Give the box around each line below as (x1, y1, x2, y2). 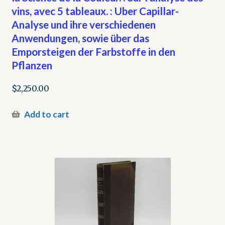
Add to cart (24, 109, 69, 120)
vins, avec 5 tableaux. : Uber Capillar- (11, 4, 179, 17)
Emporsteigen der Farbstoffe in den (11, 45, 175, 58)
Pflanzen (11, 58, 52, 71)
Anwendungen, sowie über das (11, 31, 149, 44)
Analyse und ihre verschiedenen (11, 18, 156, 31)
